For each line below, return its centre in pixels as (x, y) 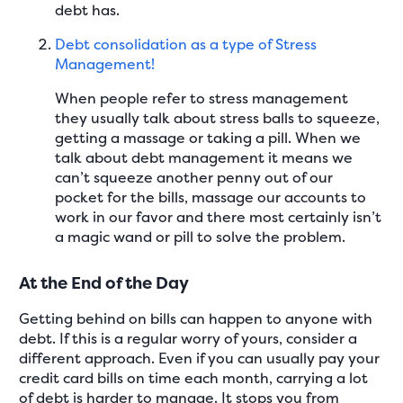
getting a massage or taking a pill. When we (208, 138)
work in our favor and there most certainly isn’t (219, 217)
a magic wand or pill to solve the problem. (201, 237)
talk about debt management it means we (204, 158)
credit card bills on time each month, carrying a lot (194, 377)
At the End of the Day (104, 282)
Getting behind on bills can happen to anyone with (196, 318)
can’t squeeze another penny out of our (194, 178)
